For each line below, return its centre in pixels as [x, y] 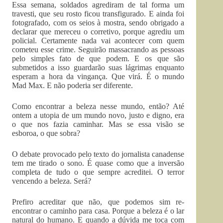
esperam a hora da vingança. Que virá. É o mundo [98, 76]
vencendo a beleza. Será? [52, 181]
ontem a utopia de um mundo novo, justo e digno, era [98, 115]
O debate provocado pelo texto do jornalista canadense [98, 154]
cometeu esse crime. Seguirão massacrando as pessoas [98, 49]
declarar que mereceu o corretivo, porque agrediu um [98, 31]
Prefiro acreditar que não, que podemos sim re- [98, 202]
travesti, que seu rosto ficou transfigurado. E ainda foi [98, 13]
